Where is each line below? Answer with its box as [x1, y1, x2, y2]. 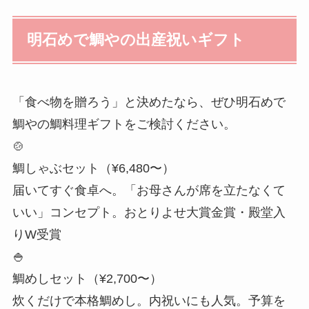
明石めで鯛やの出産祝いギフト [27, 32, 246, 49]
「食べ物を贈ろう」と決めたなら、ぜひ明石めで [12, 95, 286, 110]
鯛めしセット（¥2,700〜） [12, 272, 162, 286]
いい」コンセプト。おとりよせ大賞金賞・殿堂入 [12, 206, 286, 220]
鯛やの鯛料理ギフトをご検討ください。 [12, 117, 236, 132]
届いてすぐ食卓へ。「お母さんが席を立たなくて [12, 183, 286, 198]
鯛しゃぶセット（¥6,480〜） [12, 161, 175, 176]
